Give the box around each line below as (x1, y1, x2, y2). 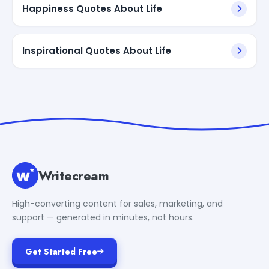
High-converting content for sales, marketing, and (12, 197, 223, 210)
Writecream (38, 165, 109, 185)
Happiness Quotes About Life (22, 2, 162, 15)
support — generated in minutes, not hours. (12, 211, 194, 223)
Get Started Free (25, 245, 97, 258)
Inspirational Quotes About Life (22, 44, 171, 57)
